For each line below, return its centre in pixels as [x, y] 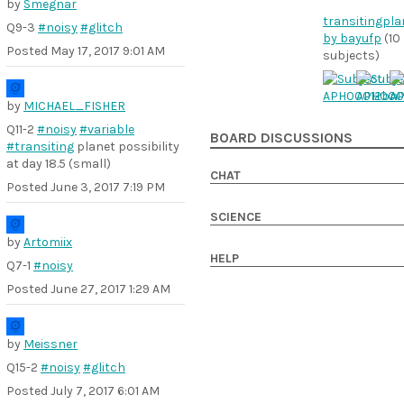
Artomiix [48, 242]
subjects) [351, 55]
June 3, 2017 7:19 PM [108, 187]
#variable [107, 129]
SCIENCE [236, 217]
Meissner [50, 344]
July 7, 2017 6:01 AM [105, 391]
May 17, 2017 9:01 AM [108, 51]
